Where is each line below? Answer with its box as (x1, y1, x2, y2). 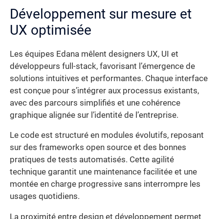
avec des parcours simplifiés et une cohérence (10, 98, 180, 108)
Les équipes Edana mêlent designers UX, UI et (10, 49, 178, 59)
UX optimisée (10, 22, 91, 38)
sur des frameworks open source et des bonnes (10, 143, 186, 153)
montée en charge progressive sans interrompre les (10, 179, 200, 189)
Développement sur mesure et (10, 5, 192, 22)
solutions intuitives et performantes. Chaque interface (10, 73, 208, 83)
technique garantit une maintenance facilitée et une (10, 167, 197, 177)
